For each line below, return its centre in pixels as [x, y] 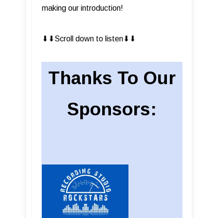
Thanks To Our [112, 78]
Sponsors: [112, 109]
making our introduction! [82, 8]
